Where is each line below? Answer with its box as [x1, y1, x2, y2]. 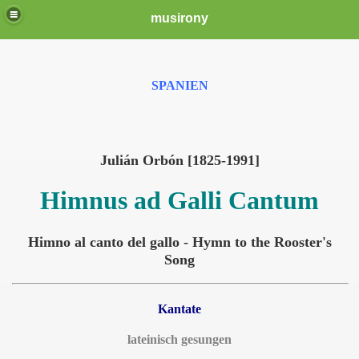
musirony [151, 10, 208, 25]
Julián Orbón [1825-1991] [99, 151, 260, 168]
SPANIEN [151, 79, 208, 92]
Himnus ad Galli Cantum [40, 186, 319, 216]
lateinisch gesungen [127, 332, 232, 346]
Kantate [158, 302, 201, 317]
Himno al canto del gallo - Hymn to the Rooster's [27, 233, 332, 250]
